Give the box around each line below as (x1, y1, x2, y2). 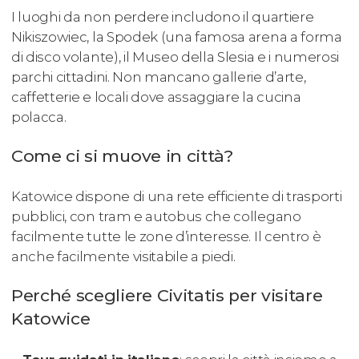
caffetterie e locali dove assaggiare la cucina (11, 89, 301, 106)
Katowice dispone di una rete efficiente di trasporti (11, 188, 342, 204)
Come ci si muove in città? (11, 146, 233, 167)
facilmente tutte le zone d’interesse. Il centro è (11, 228, 321, 244)
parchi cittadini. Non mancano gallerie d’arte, (11, 69, 306, 86)
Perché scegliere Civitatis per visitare (11, 284, 323, 305)
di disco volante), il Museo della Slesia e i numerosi (11, 49, 340, 66)
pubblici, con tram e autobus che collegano (11, 208, 301, 224)
